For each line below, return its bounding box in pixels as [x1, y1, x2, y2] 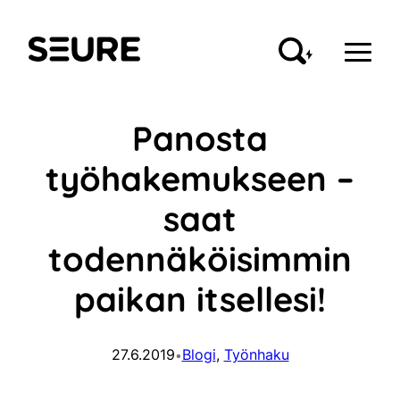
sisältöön [6, 29, 67, 47]
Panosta [132, 116, 268, 160]
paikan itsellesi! [74, 277, 326, 321]
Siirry [6, 8, 41, 26]
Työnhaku [223, 346, 289, 364]
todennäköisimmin [48, 237, 352, 280]
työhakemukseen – [46, 156, 354, 200]
